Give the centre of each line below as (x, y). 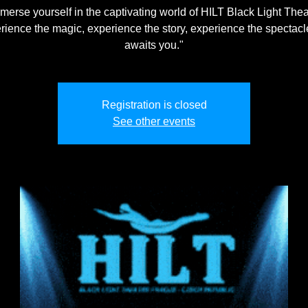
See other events (154, 121)
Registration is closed (154, 105)
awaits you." (154, 45)
